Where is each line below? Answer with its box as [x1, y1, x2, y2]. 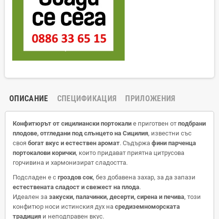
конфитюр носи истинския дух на [13, 202, 115, 210]
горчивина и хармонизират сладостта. [13, 158, 128, 166]
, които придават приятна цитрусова [76, 149, 184, 156]
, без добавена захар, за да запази [93, 173, 196, 181]
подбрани [178, 119, 206, 127]
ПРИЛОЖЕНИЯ [125, 93, 175, 103]
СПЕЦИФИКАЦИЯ [57, 93, 117, 103]
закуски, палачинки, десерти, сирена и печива [49, 193, 184, 200]
